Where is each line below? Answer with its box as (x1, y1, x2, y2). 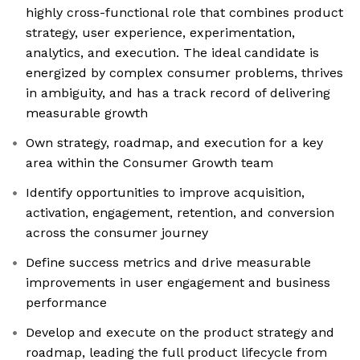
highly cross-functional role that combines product (26, 5, 343, 21)
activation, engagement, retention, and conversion (26, 205, 334, 221)
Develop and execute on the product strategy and (26, 325, 334, 341)
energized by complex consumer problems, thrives (26, 65, 343, 81)
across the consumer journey (26, 225, 208, 241)
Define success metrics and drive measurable (26, 255, 311, 271)
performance (26, 295, 107, 311)
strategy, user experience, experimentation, (26, 25, 295, 41)
